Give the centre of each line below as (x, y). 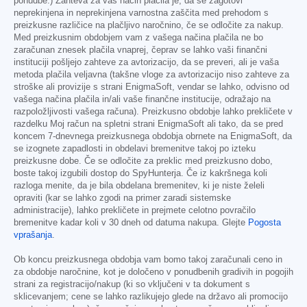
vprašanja (33, 235)
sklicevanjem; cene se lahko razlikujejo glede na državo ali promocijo (151, 296)
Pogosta (265, 222)
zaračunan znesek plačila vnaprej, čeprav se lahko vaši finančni (140, 50)
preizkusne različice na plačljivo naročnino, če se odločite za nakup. (149, 25)
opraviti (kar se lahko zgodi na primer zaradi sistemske (122, 198)
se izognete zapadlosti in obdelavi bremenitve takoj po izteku (135, 148)
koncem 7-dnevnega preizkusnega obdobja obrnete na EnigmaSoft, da (153, 136)
